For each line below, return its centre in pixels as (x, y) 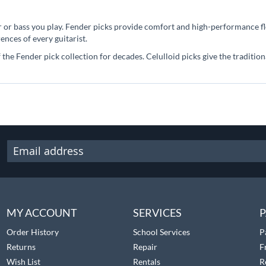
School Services (161, 232)
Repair (145, 247)
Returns (21, 247)
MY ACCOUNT (42, 213)
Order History (32, 232)
